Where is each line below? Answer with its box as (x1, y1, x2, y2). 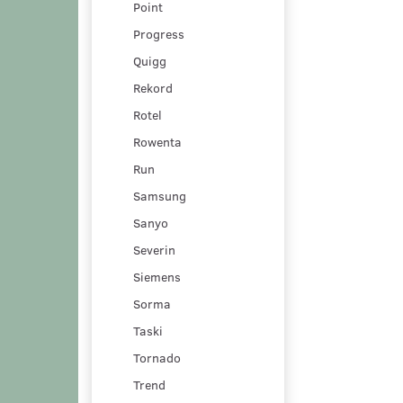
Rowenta (133, 132, 182, 150)
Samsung (133, 186, 186, 204)
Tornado (133, 348, 181, 366)
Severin (133, 240, 175, 258)
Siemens (133, 267, 181, 285)
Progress (133, 24, 184, 42)
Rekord (133, 78, 173, 96)
